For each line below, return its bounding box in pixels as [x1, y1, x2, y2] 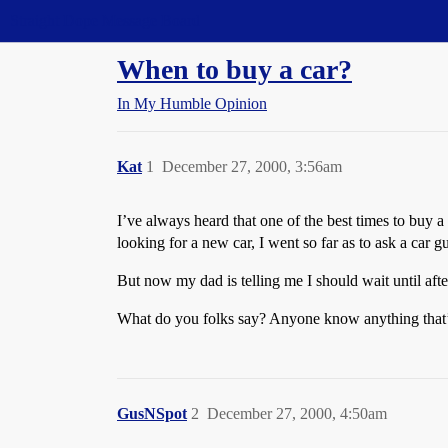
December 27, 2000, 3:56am [162, 158, 342, 175]
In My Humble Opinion [117, 95, 267, 112]
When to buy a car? [117, 54, 352, 85]
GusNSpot [117, 405, 187, 422]
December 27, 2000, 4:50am [207, 405, 387, 422]
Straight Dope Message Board [10, 12, 200, 29]
